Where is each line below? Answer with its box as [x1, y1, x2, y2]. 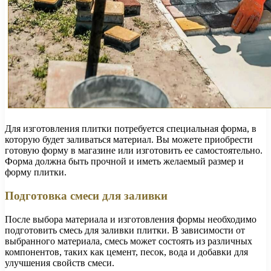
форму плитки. [5, 167, 67, 178]
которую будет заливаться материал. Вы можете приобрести [5, 134, 253, 145]
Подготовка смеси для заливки [5, 189, 168, 202]
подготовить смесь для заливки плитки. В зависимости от [5, 224, 245, 235]
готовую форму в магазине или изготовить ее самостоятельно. [5, 145, 263, 156]
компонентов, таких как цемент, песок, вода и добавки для [5, 246, 248, 257]
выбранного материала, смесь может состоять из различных [5, 235, 252, 246]
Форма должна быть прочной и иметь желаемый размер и [5, 156, 244, 167]
